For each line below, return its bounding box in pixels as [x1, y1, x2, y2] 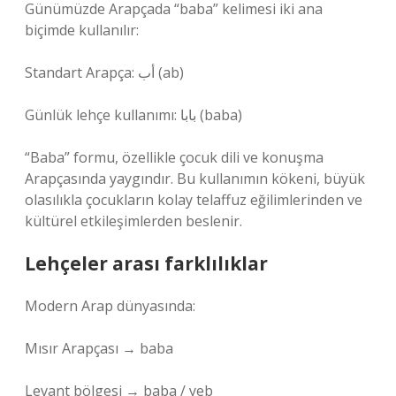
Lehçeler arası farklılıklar [25, 251, 268, 276]
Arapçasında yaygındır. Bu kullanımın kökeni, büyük [25, 169, 365, 188]
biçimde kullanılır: [25, 20, 139, 40]
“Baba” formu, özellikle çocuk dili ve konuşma [25, 148, 324, 167]
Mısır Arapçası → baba [25, 339, 173, 358]
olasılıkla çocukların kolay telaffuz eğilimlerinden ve [25, 190, 362, 209]
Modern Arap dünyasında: [25, 296, 195, 316]
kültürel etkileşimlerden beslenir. [25, 211, 242, 231]
